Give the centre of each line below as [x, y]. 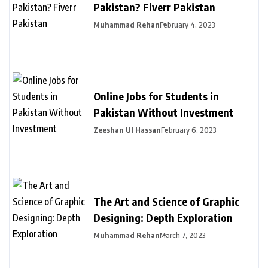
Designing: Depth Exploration [163, 217]
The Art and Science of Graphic [166, 201]
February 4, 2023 [188, 24]
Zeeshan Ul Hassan [127, 130]
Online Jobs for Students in [156, 96]
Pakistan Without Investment [163, 112]
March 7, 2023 [183, 235]
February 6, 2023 [189, 130]
